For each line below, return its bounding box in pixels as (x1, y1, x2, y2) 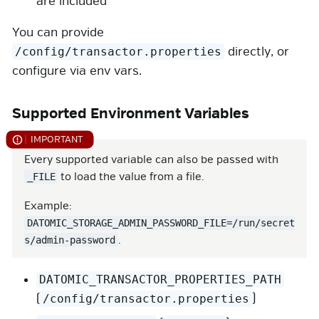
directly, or (224, 44, 290, 60)
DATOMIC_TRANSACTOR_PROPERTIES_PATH (39, 272, 282, 286)
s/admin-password (24, 234, 115, 246)
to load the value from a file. (58, 169, 205, 184)
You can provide (12, 25, 104, 41)
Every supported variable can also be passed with (24, 152, 278, 167)
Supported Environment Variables (12, 105, 249, 123)
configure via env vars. (12, 63, 142, 79)
